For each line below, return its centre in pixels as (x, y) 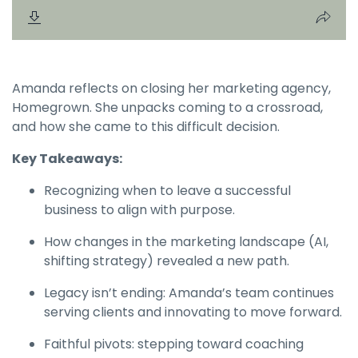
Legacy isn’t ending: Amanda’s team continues (189, 293)
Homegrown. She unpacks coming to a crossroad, (167, 107)
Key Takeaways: (67, 159)
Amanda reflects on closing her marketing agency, (171, 88)
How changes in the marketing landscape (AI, (186, 242)
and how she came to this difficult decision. (146, 127)
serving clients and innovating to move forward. (193, 312)
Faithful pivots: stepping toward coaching (174, 344)
